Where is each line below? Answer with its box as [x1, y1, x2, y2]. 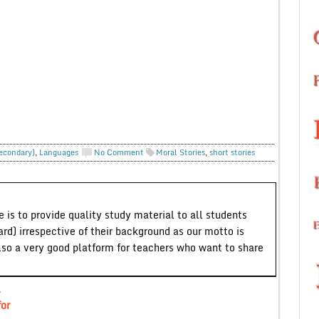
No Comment [93, 145, 144, 159]
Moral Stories [155, 145, 205, 159]
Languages [38, 145, 78, 159]
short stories [209, 145, 255, 159]
